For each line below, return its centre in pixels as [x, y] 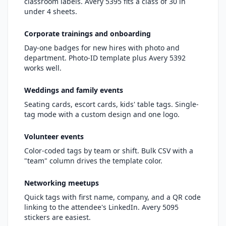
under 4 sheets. [51, 11]
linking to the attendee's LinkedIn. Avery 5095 [101, 207]
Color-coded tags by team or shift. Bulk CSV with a [109, 151]
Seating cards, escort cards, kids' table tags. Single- [111, 104]
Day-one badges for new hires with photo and [102, 48]
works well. [43, 68]
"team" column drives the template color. [93, 161]
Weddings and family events [74, 90]
